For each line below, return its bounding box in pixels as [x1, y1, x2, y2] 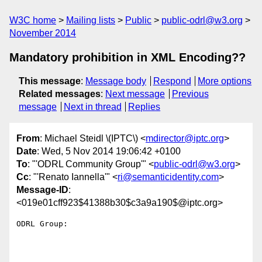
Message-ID [16, 185, 68, 195]
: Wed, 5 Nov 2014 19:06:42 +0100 [37, 146, 181, 157]
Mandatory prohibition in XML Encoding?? [9, 51, 246, 64]
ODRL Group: [16, 219, 68, 229]
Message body [85, 76, 146, 86]
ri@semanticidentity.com [118, 172, 219, 182]
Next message [105, 89, 165, 99]
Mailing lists [66, 15, 115, 25]
